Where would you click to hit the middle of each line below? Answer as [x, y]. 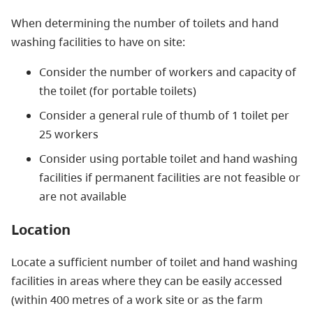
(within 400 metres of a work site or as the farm [137, 299]
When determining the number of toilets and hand [145, 23]
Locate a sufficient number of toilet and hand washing [154, 262]
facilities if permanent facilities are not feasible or [170, 177]
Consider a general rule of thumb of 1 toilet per [164, 115]
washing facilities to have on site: [98, 42]
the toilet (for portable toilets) [118, 90]
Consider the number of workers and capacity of [168, 72]
